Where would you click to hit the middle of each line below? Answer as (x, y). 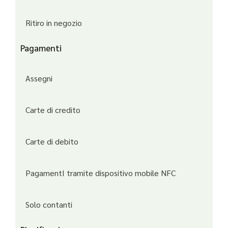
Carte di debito (52, 141)
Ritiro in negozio (54, 22)
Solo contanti (49, 204)
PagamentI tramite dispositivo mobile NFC (101, 173)
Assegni (39, 78)
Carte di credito (53, 109)
